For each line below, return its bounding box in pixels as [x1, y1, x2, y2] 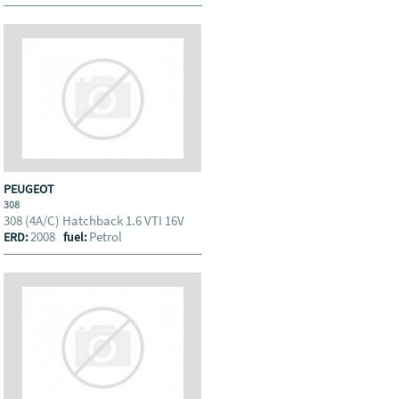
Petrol [89, 228, 123, 245]
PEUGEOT [4, 181, 58, 197]
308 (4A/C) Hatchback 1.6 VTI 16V [4, 212, 188, 229]
